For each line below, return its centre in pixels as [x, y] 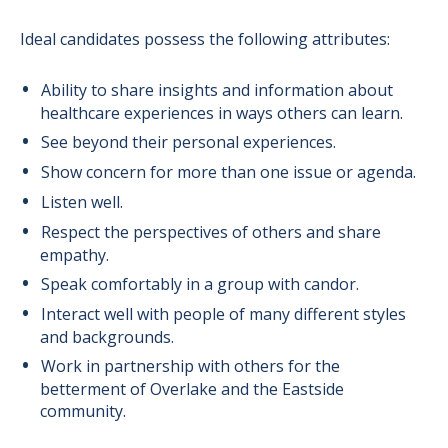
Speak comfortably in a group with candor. [199, 284]
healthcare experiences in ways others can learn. [221, 113]
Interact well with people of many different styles [223, 314]
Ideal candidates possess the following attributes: [205, 39]
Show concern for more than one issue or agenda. [228, 172]
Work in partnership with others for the [190, 366]
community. [83, 411]
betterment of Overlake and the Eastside [192, 389]
